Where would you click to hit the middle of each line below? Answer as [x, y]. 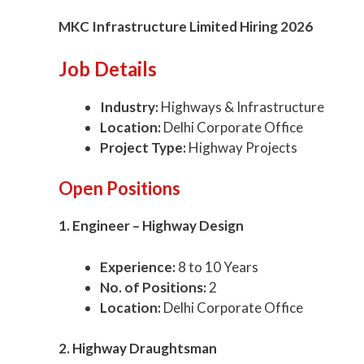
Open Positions [119, 188]
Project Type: [143, 147]
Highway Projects [242, 147]
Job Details [108, 68]
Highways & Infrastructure [241, 106]
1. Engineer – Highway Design [151, 226]
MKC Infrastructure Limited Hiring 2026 [186, 27]
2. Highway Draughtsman [138, 349]
